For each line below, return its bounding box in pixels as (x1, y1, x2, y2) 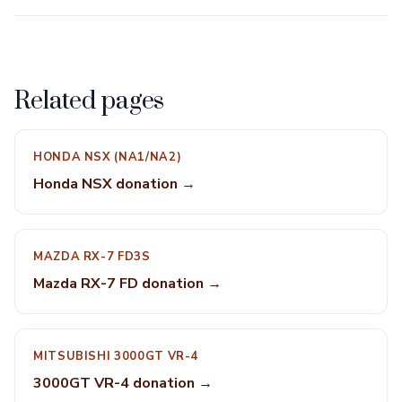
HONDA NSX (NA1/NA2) (33, 149, 182, 165)
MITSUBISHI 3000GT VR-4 (33, 348, 199, 364)
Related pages (14, 86, 165, 117)
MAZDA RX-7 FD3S (33, 249, 151, 265)
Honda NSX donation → (33, 174, 196, 194)
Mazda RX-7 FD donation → (33, 274, 222, 293)
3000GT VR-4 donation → (33, 373, 213, 393)
